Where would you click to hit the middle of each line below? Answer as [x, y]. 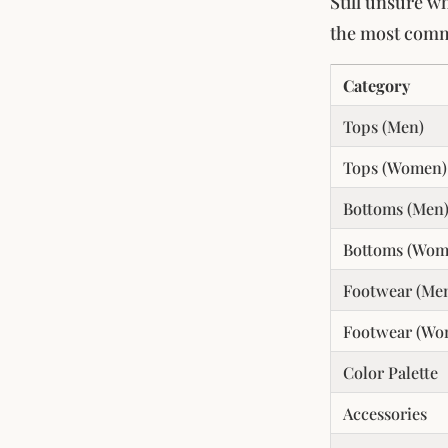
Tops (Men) [383, 125]
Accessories [385, 412]
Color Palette [390, 371]
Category [376, 84]
